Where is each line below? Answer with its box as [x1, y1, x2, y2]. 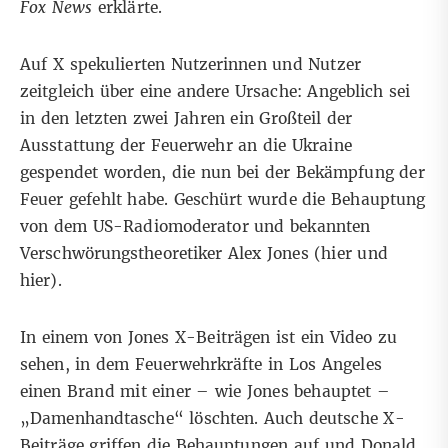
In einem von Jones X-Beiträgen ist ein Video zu [20, 328, 398, 348]
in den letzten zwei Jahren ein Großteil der [20, 109, 353, 129]
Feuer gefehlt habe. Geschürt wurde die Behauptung [20, 190, 426, 210]
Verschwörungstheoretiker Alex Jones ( [20, 244, 322, 264]
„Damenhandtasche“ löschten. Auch [20, 409, 309, 429]
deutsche [308, 409, 378, 429]
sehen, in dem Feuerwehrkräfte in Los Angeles [20, 355, 382, 375]
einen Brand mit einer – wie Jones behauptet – [20, 382, 390, 402]
